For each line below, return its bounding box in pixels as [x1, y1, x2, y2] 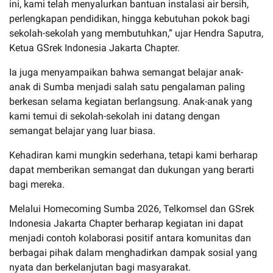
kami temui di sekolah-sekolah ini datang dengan [9, 110, 220, 122]
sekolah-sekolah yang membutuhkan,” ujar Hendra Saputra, [9, 27, 263, 39]
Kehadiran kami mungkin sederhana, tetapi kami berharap [9, 149, 258, 161]
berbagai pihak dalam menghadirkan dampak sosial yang [9, 246, 257, 258]
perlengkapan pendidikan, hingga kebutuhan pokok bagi [9, 12, 250, 24]
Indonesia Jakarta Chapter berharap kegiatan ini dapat [9, 217, 243, 229]
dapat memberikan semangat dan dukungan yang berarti [9, 163, 254, 175]
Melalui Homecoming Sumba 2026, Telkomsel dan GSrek [9, 202, 254, 214]
